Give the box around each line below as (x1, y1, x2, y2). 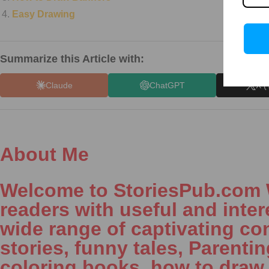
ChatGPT (149, 80, 185, 90)
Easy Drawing (12, 9, 75, 19)
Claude (45, 80, 73, 90)
